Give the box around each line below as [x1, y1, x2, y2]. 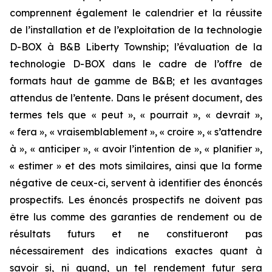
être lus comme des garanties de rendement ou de [10, 211, 262, 223]
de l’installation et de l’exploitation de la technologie [10, 24, 262, 36]
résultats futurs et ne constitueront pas [10, 228, 262, 240]
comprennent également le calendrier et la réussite [10, 7, 262, 19]
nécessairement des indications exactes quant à [10, 245, 262, 257]
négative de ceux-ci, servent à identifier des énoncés [10, 177, 262, 189]
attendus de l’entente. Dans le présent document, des [10, 92, 262, 104]
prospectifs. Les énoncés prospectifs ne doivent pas [10, 194, 262, 206]
